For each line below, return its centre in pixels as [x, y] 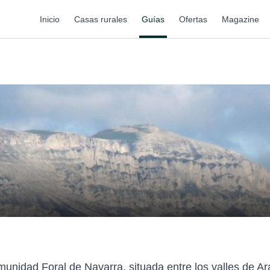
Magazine [240, 19]
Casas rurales [101, 19]
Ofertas [193, 19]
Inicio [50, 19]
